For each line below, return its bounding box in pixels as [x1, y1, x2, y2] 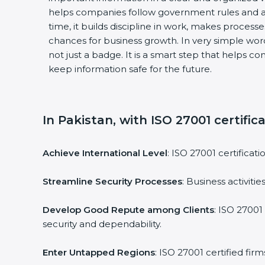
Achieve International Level [43, 147, 167, 159]
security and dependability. [43, 218, 161, 230]
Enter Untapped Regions [43, 247, 155, 258]
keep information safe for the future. [49, 63, 212, 75]
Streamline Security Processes [43, 176, 182, 187]
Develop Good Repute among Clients [43, 204, 214, 215]
